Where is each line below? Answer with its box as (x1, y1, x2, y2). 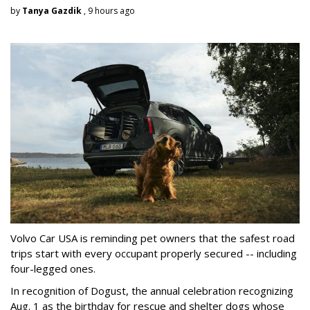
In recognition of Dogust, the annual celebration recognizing (10, 283, 293, 298)
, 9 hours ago (82, 4, 135, 17)
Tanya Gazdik (22, 4, 82, 17)
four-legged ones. (10, 261, 95, 275)
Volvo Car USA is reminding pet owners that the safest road (10, 230, 295, 245)
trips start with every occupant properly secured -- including (10, 246, 297, 260)
